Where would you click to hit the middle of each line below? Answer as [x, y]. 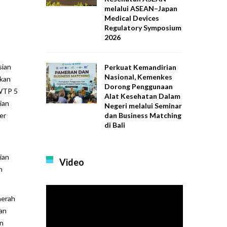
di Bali [115, 125]
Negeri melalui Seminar [143, 106]
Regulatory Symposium [143, 28]
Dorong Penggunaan [139, 86]
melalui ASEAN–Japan [141, 8]
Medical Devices [132, 18]
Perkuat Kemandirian [140, 67]
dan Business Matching [143, 115]
